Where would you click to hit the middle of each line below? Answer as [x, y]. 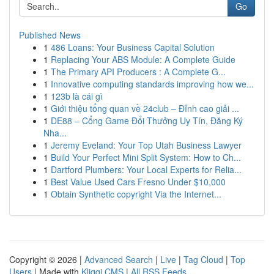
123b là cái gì [77, 96]
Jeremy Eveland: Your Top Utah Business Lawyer [146, 145]
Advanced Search [119, 259]
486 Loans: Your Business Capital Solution [133, 47]
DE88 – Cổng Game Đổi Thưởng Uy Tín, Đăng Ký [147, 120]
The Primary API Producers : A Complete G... [138, 72]
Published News [50, 35]
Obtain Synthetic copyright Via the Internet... [136, 194]
